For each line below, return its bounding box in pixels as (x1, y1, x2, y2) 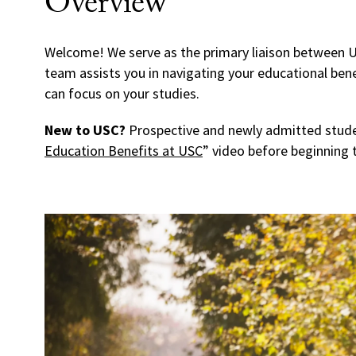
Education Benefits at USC (44, 141, 203, 160)
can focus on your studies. (44, 84, 199, 103)
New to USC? (44, 121, 126, 139)
